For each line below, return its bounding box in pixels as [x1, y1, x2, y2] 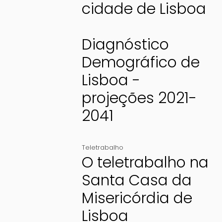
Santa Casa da [81, 170, 192, 191]
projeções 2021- [81, 88, 197, 109]
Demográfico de [81, 52, 200, 73]
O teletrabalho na [81, 152, 209, 173]
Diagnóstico [81, 34, 169, 55]
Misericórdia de [81, 188, 192, 209]
